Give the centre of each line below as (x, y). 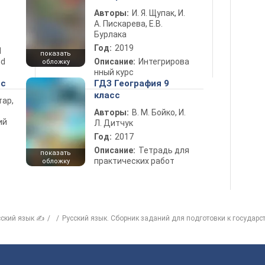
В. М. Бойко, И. (159, 112)
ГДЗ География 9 (132, 83)
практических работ (134, 161)
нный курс (114, 72)
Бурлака (110, 34)
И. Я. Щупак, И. (159, 13)
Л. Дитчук (114, 123)
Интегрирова (164, 62)
